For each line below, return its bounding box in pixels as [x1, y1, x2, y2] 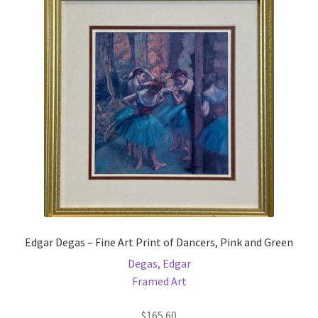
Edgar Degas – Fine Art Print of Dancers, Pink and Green [25, 234, 293, 249]
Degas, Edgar [127, 256, 191, 271]
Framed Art [131, 274, 187, 289]
